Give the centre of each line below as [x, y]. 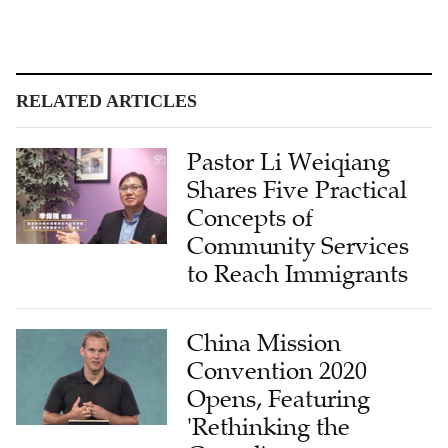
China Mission [264, 342]
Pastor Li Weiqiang [289, 161]
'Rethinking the [269, 426]
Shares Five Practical [297, 189]
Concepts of [250, 217]
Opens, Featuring [279, 398]
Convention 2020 [277, 370]
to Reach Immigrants [298, 273]
